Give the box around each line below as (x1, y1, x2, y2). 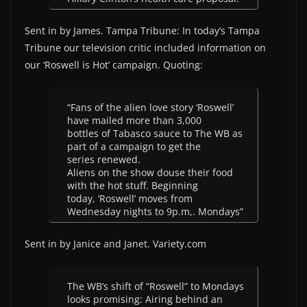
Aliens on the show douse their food (67, 166, 233, 179)
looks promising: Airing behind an (67, 293, 223, 306)
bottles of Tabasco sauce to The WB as (67, 127, 243, 140)
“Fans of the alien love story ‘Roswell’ (67, 101, 234, 114)
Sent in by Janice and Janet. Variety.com (25, 237, 206, 250)
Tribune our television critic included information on (25, 41, 266, 54)
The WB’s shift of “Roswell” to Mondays (67, 280, 244, 293)
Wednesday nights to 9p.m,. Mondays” (67, 205, 243, 218)
